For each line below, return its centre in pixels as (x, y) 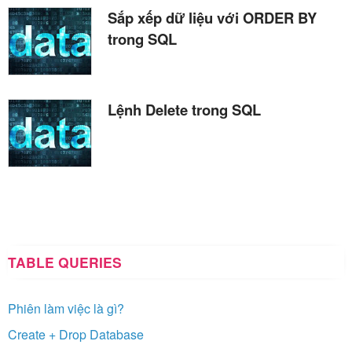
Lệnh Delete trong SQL (184, 109)
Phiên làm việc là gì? (66, 308)
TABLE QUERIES (65, 262)
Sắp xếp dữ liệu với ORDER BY (212, 17)
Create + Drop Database (76, 334)
